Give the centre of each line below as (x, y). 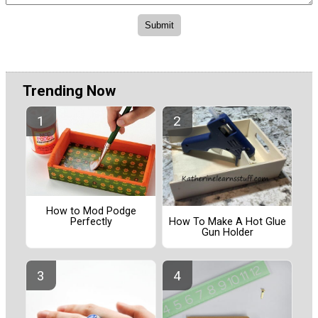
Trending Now (69, 91)
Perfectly (91, 222)
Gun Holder (227, 232)
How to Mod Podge (91, 212)
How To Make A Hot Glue (227, 221)
